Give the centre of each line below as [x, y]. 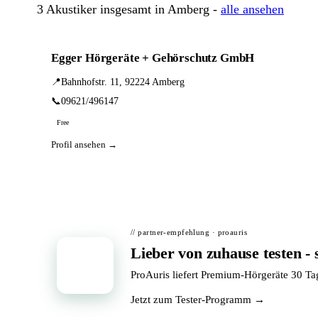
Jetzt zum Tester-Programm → [198, 300]
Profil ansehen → [84, 144]
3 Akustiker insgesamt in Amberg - [129, 9]
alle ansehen [252, 9]
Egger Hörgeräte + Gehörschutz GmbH [153, 58]
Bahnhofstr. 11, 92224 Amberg [123, 82]
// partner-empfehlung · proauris [189, 232]
